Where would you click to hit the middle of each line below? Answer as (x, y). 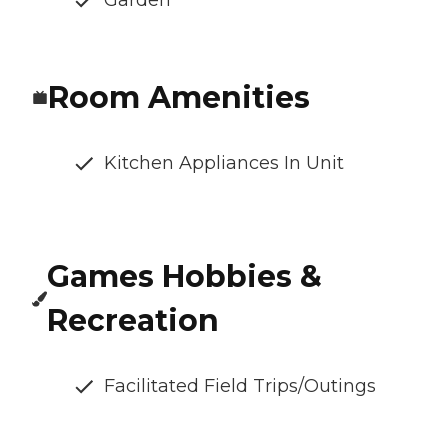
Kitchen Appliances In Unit (224, 163)
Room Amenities (179, 98)
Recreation (133, 321)
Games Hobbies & (185, 277)
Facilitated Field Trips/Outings (240, 386)
